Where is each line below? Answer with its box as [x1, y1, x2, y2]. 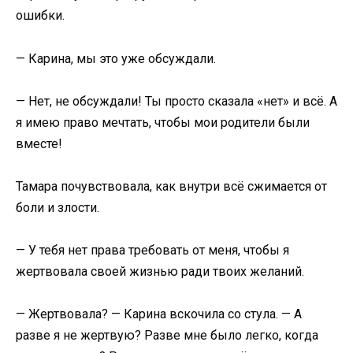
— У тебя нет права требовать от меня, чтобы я [16, 243, 289, 258]
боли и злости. [16, 200, 99, 216]
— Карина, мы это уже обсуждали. [16, 50, 216, 66]
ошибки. [16, 8, 65, 24]
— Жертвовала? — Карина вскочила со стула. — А [16, 307, 302, 322]
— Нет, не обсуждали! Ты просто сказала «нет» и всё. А [16, 93, 337, 109]
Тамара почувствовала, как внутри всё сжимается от [16, 179, 327, 195]
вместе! [16, 136, 62, 151]
